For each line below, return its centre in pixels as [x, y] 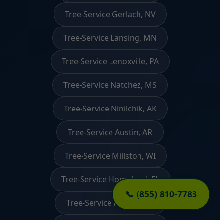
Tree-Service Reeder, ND [110, 203]
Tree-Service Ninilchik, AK [110, 109]
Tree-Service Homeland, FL [110, 179]
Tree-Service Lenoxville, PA [110, 62]
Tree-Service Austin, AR [110, 132]
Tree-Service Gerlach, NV [110, 14]
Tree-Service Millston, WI [110, 156]
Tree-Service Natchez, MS [110, 85]
